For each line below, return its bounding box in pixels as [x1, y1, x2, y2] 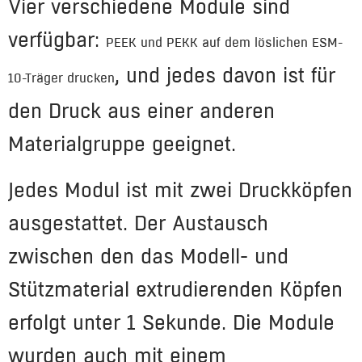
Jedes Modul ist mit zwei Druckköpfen [8, 177, 352, 202]
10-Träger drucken [8, 69, 115, 86]
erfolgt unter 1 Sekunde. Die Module [8, 309, 335, 335]
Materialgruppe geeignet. [8, 131, 236, 156]
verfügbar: [8, 27, 106, 52]
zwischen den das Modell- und [8, 243, 288, 268]
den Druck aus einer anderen [8, 98, 275, 123]
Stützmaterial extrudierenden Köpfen [8, 276, 343, 301]
